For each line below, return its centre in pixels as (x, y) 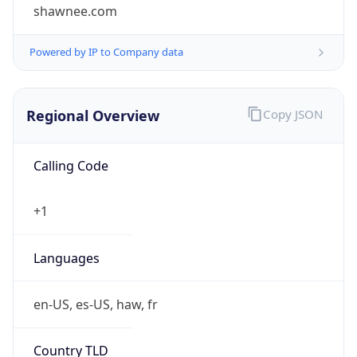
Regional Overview (93, 115)
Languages (66, 258)
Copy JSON (292, 114)
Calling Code (71, 166)
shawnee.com (75, 12)
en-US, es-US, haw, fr (95, 304)
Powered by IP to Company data (106, 52)
